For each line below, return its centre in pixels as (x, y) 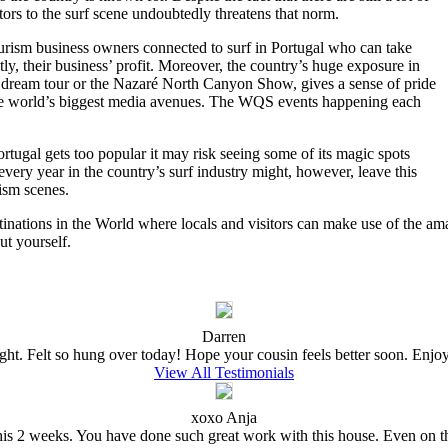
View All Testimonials (224, 372)
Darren (224, 336)
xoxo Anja (224, 417)
